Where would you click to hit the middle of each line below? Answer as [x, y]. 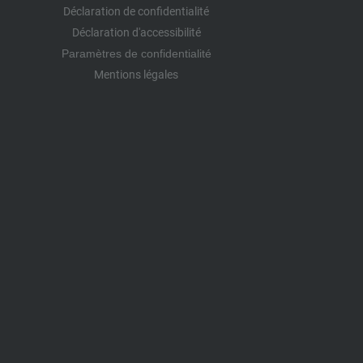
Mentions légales [136, 74]
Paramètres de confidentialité [136, 53]
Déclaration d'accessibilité [136, 32]
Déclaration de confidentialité [136, 11]
